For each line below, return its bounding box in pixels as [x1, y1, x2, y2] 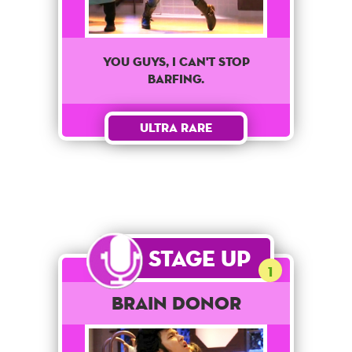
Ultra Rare [140, 119, 212, 136]
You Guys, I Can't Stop [102, 53, 250, 70]
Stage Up [148, 244, 251, 272]
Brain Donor [111, 291, 241, 314]
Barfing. [148, 70, 204, 87]
